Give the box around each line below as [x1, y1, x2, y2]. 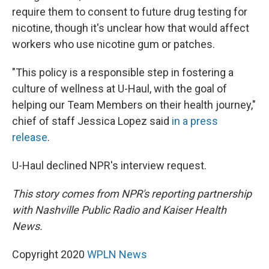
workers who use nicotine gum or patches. [12, 38, 215, 50]
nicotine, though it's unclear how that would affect [12, 22, 249, 34]
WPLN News [87, 248, 147, 261]
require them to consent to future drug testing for [12, 5, 247, 18]
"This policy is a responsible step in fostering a [12, 66, 234, 79]
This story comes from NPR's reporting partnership [12, 187, 252, 200]
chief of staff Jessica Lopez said [12, 115, 172, 127]
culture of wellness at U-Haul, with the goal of [12, 82, 227, 95]
